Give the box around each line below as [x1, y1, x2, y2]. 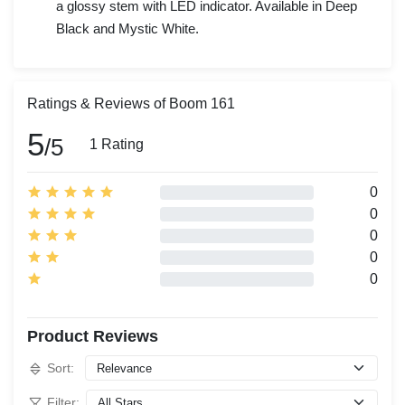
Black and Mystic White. [56, 21, 199, 36]
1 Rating [89, 137, 144, 152]
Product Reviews [27, 327, 158, 345]
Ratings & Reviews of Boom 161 [27, 96, 235, 111]
